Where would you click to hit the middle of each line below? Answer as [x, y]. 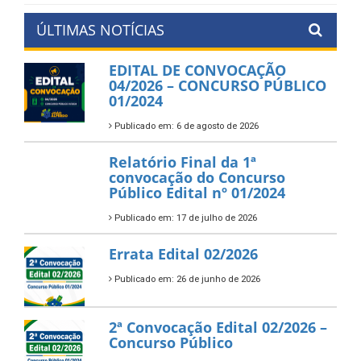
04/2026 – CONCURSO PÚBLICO [217, 85]
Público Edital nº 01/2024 [197, 192]
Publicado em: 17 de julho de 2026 [184, 218]
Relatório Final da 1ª [182, 162]
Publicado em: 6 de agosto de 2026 [185, 126]
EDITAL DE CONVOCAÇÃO [197, 70]
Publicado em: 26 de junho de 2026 [186, 279]
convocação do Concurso [197, 177]
